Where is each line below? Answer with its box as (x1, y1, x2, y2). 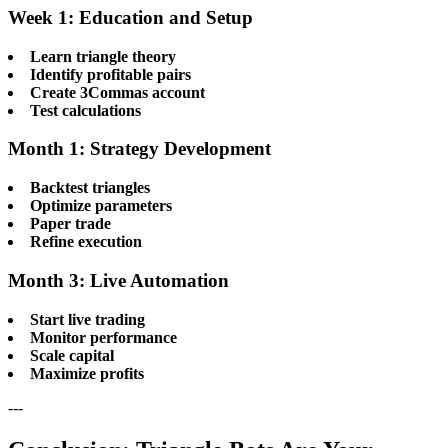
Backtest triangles (30, 179, 150, 197)
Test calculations (30, 101, 141, 119)
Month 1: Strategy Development (8, 138, 271, 160)
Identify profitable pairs (30, 65, 191, 83)
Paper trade (30, 215, 111, 233)
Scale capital (30, 346, 114, 364)
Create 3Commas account (30, 83, 205, 101)
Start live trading (30, 310, 145, 328)
